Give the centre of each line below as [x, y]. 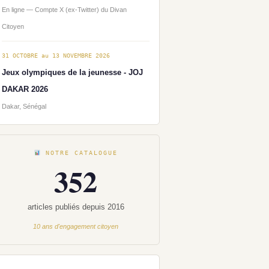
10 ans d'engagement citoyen [76, 226]
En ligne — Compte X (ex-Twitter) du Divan [64, 9]
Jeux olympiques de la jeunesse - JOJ [72, 72]
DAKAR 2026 [25, 89]
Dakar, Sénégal [24, 106]
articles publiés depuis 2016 [76, 207]
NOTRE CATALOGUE [79, 153]
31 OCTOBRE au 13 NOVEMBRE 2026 [56, 55]
